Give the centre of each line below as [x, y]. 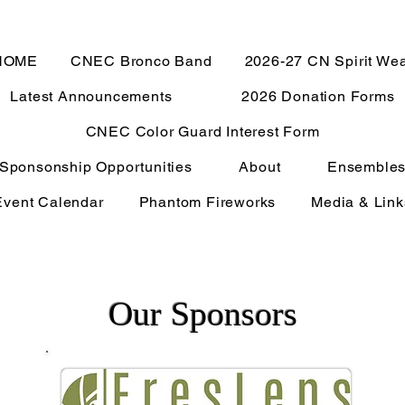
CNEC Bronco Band [141, 61]
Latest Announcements [91, 96]
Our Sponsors [202, 314]
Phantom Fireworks [207, 202]
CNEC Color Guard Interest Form [202, 132]
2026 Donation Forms [318, 96]
